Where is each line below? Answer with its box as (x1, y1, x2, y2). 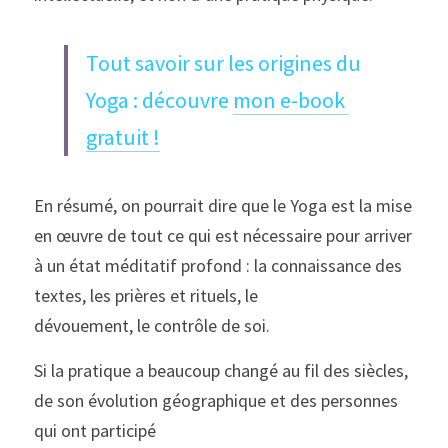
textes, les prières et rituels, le (34, 284, 258, 307)
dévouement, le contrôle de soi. (34, 314, 274, 337)
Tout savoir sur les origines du (86, 49, 361, 77)
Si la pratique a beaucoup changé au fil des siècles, (34, 359, 408, 382)
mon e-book (233, 86, 345, 114)
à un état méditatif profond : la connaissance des (34, 254, 402, 277)
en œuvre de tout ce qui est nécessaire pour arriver (34, 224, 412, 247)
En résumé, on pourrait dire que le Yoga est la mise (34, 194, 412, 217)
